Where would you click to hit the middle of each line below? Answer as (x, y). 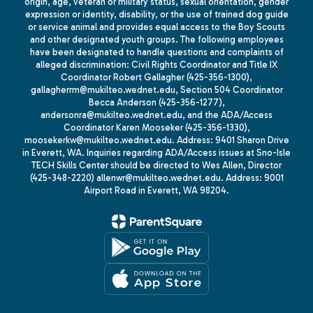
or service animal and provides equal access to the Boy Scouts (156, 27)
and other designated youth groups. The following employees (156, 39)
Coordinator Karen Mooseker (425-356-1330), (156, 127)
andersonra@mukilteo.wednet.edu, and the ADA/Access (156, 115)
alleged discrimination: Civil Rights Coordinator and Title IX (156, 64)
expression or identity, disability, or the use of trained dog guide (156, 14)
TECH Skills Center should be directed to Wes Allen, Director (156, 165)
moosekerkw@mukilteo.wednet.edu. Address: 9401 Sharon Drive (156, 140)
